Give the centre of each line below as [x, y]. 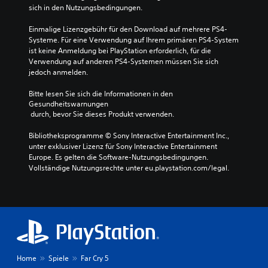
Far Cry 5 [95, 258]
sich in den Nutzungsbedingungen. [86, 7]
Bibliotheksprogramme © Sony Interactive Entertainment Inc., [129, 135]
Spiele [59, 258]
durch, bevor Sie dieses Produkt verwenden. [102, 114]
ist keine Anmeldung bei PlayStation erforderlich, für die [120, 51]
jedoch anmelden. [58, 72]
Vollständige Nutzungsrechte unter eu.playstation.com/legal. [129, 168]
